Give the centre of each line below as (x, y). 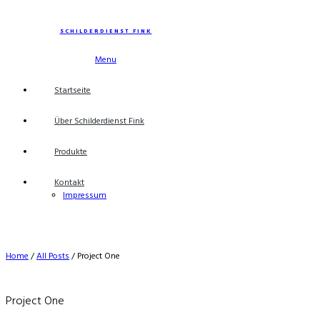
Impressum (85, 196)
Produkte (71, 152)
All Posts (53, 256)
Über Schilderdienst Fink (99, 121)
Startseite (72, 91)
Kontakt (69, 183)
